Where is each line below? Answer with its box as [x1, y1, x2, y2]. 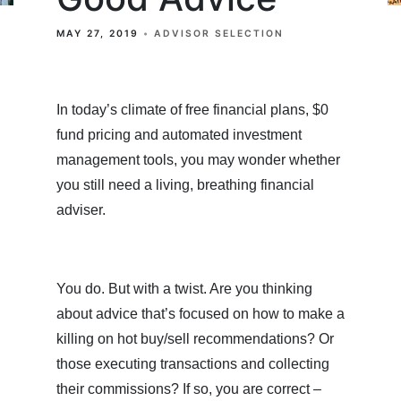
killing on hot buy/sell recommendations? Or [56, 331, 334, 347]
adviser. [56, 202, 106, 218]
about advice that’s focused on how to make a [56, 306, 345, 322]
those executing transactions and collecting [56, 356, 329, 372]
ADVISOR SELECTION [154, 28, 284, 40]
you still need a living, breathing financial [56, 177, 314, 193]
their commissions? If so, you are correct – [56, 381, 321, 397]
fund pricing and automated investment [56, 127, 302, 143]
